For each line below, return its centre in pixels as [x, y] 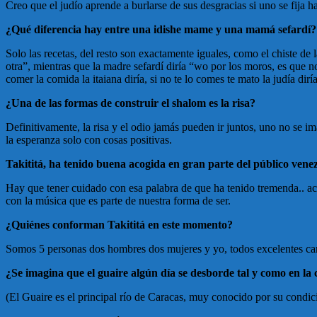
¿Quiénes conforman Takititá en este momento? [119, 225]
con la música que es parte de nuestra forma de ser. [118, 201]
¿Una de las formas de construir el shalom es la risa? [131, 103]
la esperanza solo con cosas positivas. [89, 140]
